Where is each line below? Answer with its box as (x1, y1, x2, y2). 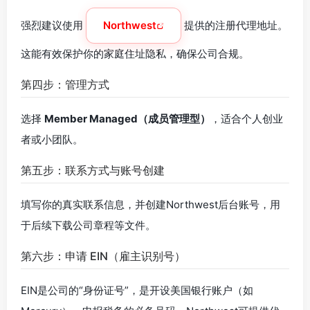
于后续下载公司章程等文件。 (21, 219, 156, 232)
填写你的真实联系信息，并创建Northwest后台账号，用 (21, 198, 280, 211)
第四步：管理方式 (21, 77, 109, 91)
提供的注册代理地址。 (181, 19, 288, 32)
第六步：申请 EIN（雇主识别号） (21, 249, 185, 263)
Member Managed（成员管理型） (44, 112, 210, 125)
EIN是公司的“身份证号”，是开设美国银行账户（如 (21, 284, 253, 297)
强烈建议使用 (21, 19, 86, 32)
